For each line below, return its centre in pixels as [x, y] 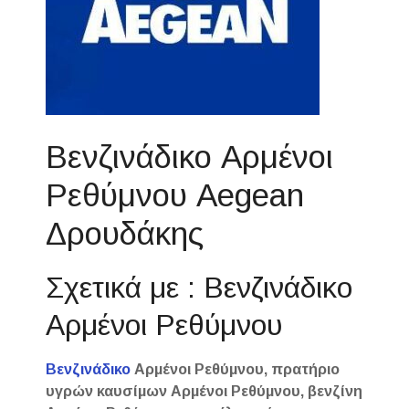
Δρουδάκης [125, 234]
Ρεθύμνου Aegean [175, 195]
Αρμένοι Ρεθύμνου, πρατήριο [236, 369]
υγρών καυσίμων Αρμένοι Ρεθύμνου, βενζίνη [204, 391]
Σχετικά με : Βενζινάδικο [199, 287]
